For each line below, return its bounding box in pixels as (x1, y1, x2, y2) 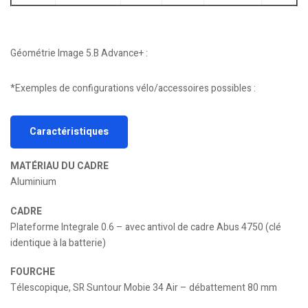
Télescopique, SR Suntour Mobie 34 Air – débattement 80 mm (10, 280, 277, 296)
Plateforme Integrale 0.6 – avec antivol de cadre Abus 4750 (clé (10, 219, 281, 234)
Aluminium (10, 174, 56, 189)
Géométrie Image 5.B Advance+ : (10, 45, 148, 60)
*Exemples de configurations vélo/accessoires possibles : (10, 80, 256, 96)
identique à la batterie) (10, 235, 106, 250)
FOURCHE (10, 265, 55, 280)
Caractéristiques (30, 124, 109, 139)
